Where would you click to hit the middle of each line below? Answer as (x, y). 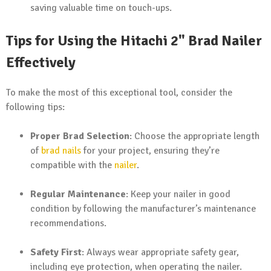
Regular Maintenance (78, 194)
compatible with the (72, 165)
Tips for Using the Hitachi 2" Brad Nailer (134, 40)
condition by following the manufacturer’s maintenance (143, 208)
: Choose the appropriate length (194, 136)
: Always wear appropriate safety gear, (160, 252)
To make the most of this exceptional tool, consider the (119, 92)
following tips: (35, 107)
